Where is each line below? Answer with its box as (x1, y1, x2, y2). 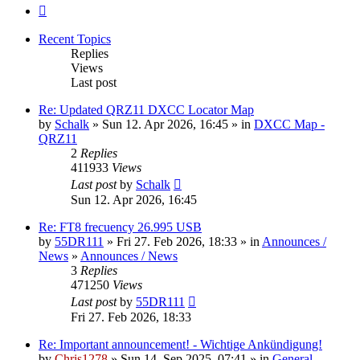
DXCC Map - (254, 117, 325, 131)
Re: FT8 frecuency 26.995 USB (39, 219, 202, 234)
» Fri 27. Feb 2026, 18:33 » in (104, 234, 262, 248)
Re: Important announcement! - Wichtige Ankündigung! (39, 337, 322, 351)
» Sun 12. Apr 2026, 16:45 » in (89, 117, 254, 131)
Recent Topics (39, 31, 111, 46)
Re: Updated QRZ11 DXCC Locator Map (39, 102, 254, 117)
